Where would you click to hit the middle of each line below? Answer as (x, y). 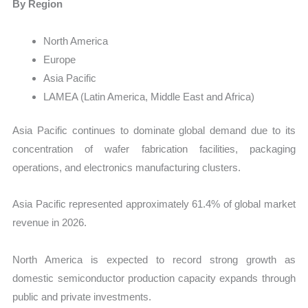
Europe (60, 59)
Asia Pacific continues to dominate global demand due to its (154, 131)
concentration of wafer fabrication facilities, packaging (154, 149)
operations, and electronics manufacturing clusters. (127, 168)
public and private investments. (82, 296)
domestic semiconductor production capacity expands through (154, 278)
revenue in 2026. (50, 223)
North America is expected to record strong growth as (154, 259)
